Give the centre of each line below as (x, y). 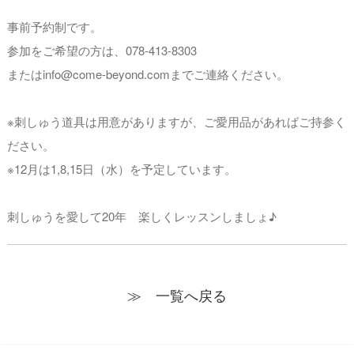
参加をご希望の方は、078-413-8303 (102, 50)
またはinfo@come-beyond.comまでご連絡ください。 (147, 74)
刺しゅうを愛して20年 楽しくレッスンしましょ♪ (141, 216)
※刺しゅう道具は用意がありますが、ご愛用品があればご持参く (176, 121)
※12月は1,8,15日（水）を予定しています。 (121, 169)
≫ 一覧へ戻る (177, 295)
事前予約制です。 (54, 26)
